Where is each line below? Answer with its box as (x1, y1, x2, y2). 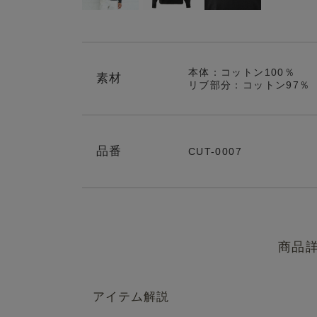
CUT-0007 (188, 146, 242, 157)
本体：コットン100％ (188, 67, 296, 78)
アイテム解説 (92, 290, 170, 304)
